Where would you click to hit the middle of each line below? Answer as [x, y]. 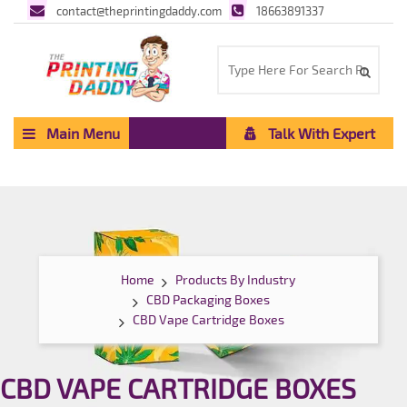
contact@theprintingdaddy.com [139, 11]
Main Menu [78, 133]
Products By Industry [236, 279]
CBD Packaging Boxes [208, 299]
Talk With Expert [316, 133]
